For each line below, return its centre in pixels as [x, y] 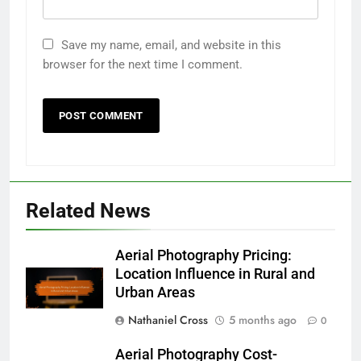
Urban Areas [155, 293]
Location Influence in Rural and [215, 274]
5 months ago [263, 320]
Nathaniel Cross [168, 320]
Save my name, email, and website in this [171, 45]
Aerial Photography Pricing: [203, 255]
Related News [88, 211]
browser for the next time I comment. [143, 64]
